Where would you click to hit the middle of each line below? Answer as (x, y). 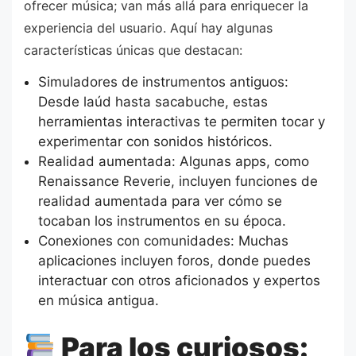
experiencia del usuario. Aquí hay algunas (148, 28)
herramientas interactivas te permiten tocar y (181, 121)
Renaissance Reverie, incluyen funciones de (178, 181)
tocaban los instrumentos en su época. (162, 221)
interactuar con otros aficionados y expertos (179, 280)
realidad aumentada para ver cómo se (160, 201)
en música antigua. (98, 300)
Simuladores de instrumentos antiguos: (163, 81)
